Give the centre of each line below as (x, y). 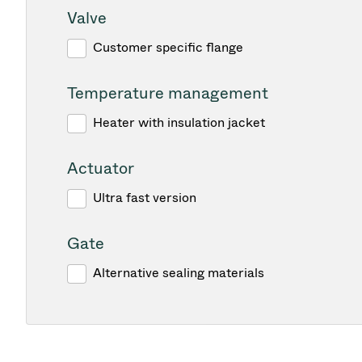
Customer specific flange (168, 47)
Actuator (101, 168)
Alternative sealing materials (179, 273)
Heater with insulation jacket (179, 122)
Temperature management (168, 93)
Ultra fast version (145, 198)
